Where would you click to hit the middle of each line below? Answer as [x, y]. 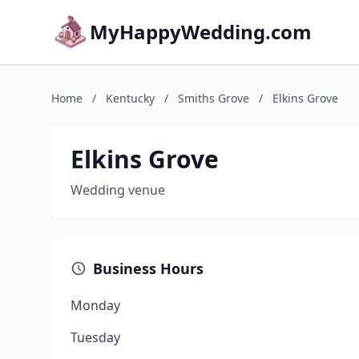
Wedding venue [118, 190]
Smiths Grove [214, 98]
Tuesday [95, 337]
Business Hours [148, 268]
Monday [95, 305]
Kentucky [130, 98]
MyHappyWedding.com [201, 32]
